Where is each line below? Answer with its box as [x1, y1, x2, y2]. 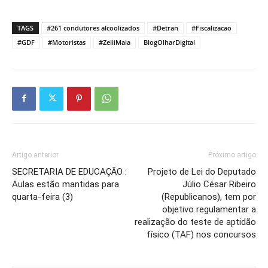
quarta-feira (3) [12, 191, 73, 202]
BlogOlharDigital [144, 37, 195, 47]
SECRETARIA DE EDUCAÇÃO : [12, 166, 127, 177]
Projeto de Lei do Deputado [148, 166, 256, 177]
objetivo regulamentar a [162, 203, 256, 215]
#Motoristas [48, 37, 86, 47]
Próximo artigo [208, 150, 256, 159]
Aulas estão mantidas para [12, 178, 119, 190]
